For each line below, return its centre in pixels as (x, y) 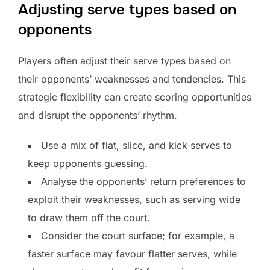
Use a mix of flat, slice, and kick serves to (137, 145)
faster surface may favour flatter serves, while (132, 253)
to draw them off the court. (89, 217)
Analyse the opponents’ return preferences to (143, 181)
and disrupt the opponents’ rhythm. (98, 115)
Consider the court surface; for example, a (138, 235)
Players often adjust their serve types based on (124, 61)
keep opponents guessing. (88, 163)
